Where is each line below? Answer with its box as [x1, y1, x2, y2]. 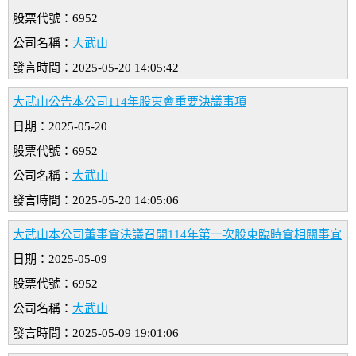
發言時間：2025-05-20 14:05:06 [13, 194, 179, 207]
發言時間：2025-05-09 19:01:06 [13, 327, 179, 340]
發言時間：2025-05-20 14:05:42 [13, 61, 179, 75]
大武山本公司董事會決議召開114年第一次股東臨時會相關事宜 [13, 228, 342, 242]
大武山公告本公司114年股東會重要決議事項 [13, 95, 246, 109]
